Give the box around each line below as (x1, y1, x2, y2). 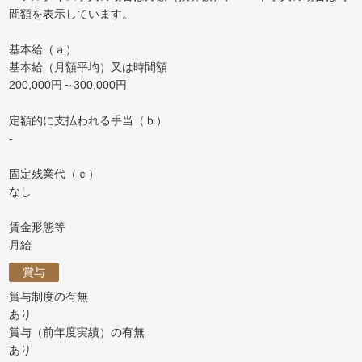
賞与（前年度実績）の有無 (9, 326, 145, 339)
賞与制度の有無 (9, 290, 89, 304)
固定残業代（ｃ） (9, 166, 100, 180)
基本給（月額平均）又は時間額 (9, 60, 168, 74)
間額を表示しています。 (9, 6, 134, 20)
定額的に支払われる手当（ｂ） (9, 113, 168, 127)
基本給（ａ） (9, 42, 78, 56)
